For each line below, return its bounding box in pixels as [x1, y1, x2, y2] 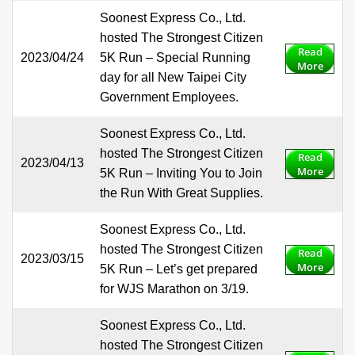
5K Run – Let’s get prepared [100, 262, 258, 277]
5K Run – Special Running [100, 51, 250, 65]
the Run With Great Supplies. [100, 186, 263, 200]
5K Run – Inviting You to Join [100, 166, 262, 181]
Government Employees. [100, 90, 239, 105]
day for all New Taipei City [100, 71, 246, 85]
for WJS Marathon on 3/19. [100, 282, 249, 296]
